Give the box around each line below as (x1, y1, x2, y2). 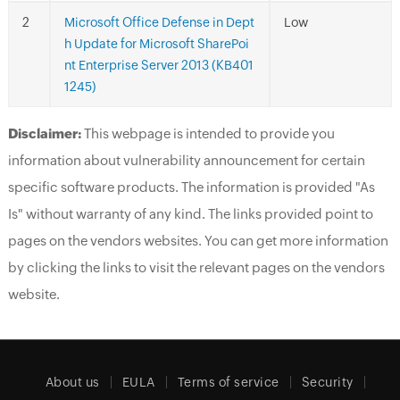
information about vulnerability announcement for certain (7, 152, 365, 168)
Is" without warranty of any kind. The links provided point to (7, 205, 373, 221)
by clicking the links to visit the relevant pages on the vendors (7, 259, 385, 275)
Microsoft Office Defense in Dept (63, 14, 254, 29)
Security (301, 374, 354, 389)
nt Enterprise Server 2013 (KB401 (63, 57, 254, 72)
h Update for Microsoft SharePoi (63, 36, 249, 51)
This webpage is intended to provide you (80, 125, 335, 141)
